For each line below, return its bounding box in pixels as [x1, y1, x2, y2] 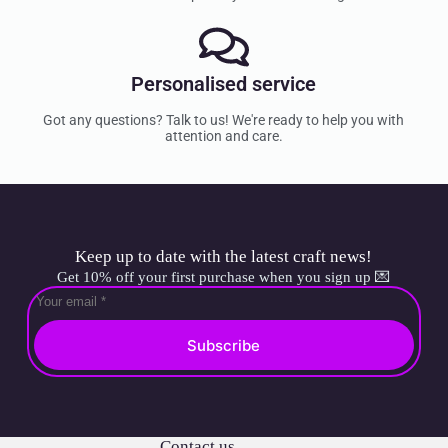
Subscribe [187, 335, 261, 355]
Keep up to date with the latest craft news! [75, 247, 373, 267]
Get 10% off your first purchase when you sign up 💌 [57, 269, 391, 286]
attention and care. [164, 128, 283, 145]
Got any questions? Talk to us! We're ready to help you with [43, 112, 405, 129]
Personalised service [131, 72, 317, 97]
